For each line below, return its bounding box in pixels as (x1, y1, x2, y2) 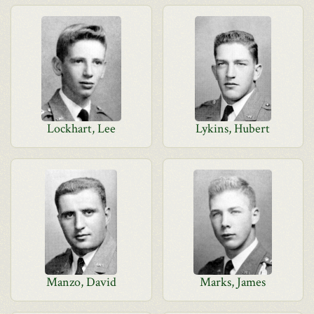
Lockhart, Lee (46, 121, 116, 137)
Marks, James (200, 274, 266, 290)
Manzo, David (46, 274, 116, 290)
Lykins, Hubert (196, 121, 271, 137)
